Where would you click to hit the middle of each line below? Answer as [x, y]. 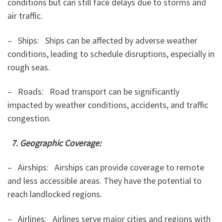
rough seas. [29, 67]
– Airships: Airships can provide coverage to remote [106, 167]
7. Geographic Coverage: [56, 143]
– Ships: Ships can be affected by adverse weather [102, 40]
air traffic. [25, 16]
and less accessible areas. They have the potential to [105, 181]
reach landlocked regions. [55, 194]
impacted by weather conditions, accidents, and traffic [108, 105]
